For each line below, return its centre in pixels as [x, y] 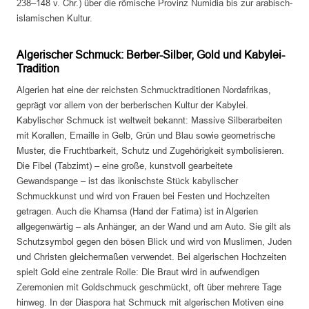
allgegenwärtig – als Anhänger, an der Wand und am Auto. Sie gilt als [154, 227]
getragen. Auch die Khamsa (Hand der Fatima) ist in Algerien [137, 212]
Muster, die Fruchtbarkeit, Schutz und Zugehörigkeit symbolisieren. [150, 151]
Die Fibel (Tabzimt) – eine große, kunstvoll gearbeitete [124, 166]
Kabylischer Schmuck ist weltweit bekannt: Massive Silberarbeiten [149, 121]
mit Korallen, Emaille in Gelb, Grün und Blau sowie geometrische [146, 136]
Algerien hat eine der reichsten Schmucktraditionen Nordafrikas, [144, 90]
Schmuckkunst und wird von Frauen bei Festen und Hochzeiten [143, 197]
